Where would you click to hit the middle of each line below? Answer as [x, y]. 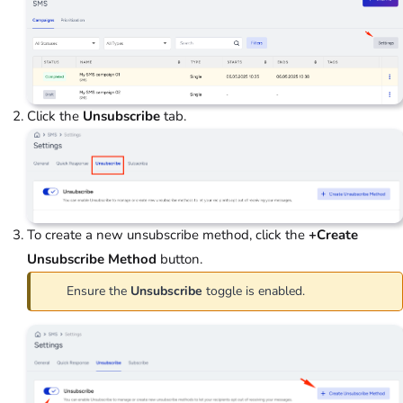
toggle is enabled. [254, 291]
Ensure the [99, 291]
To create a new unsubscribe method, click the [168, 234]
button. [179, 259]
